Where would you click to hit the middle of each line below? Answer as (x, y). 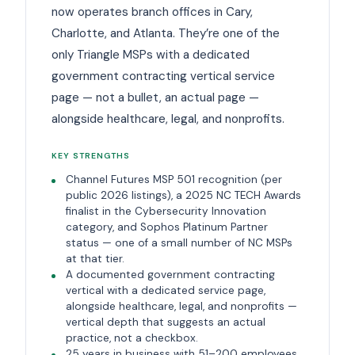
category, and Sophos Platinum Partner (166, 227)
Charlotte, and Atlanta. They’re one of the (166, 34)
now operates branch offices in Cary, (152, 12)
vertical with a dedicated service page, (165, 291)
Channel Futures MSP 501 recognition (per (174, 180)
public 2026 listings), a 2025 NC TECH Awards (183, 196)
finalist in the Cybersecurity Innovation (166, 212)
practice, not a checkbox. (132, 338)
